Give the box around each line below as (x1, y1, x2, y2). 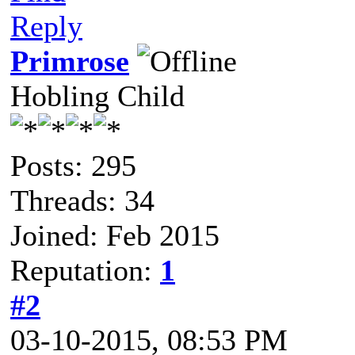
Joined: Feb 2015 (10, 219, 219, 252)
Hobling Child (10, 79, 185, 113)
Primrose (10, 44, 129, 78)
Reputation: (10, 254, 160, 287)
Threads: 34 (10, 184, 155, 217)
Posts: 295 (10, 149, 136, 182)
